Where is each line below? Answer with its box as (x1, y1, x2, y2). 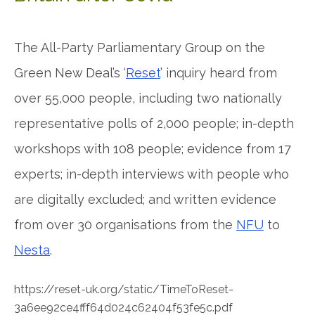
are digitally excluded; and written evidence (14, 192, 276, 207)
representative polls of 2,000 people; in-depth (14, 116, 294, 131)
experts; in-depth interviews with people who (14, 167, 289, 181)
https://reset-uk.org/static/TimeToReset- (14, 283, 233, 296)
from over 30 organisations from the (14, 217, 236, 232)
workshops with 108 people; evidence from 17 (14, 141, 291, 156)
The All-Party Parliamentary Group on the (14, 40, 265, 55)
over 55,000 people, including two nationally (14, 91, 282, 105)
